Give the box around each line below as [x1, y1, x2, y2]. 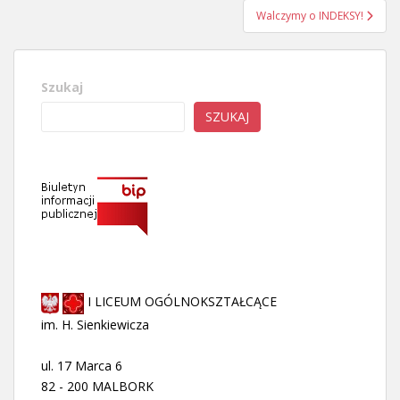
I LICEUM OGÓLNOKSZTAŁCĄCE [84, 293, 277, 311]
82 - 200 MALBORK [41, 377, 154, 395]
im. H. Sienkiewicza [41, 315, 149, 333]
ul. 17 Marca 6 [41, 356, 122, 374]
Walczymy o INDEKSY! [256, 8, 366, 24]
